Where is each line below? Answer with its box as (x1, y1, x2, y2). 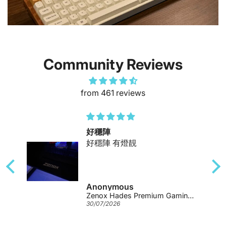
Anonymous (86, 182, 134, 192)
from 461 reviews (81, 88, 145, 98)
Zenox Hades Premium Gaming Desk (188, 191, 194, 200)
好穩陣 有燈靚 (86, 138, 137, 148)
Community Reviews (43, 55, 183, 73)
